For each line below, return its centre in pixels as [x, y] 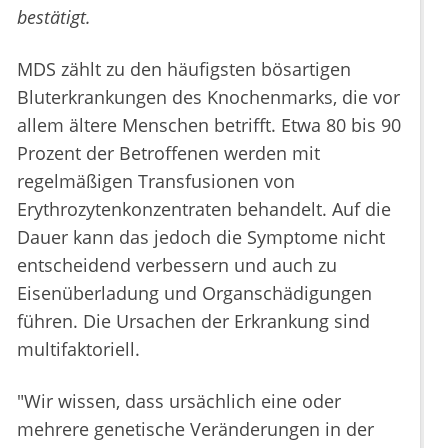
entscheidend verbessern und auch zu [177, 265]
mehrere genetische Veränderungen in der [195, 429]
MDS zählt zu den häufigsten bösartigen [184, 69]
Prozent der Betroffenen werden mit [168, 153]
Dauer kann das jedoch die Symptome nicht [201, 237]
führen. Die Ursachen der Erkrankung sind [193, 321]
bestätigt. [54, 17]
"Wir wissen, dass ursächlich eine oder [179, 401]
